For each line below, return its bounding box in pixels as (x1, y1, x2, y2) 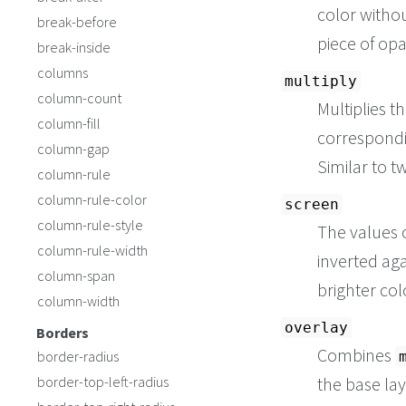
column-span (37, 266, 115, 285)
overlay (285, 319, 348, 337)
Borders (36, 324, 89, 342)
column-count (37, 89, 121, 107)
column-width (37, 292, 120, 310)
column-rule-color (37, 190, 147, 208)
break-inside (37, 38, 111, 56)
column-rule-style (37, 216, 143, 234)
